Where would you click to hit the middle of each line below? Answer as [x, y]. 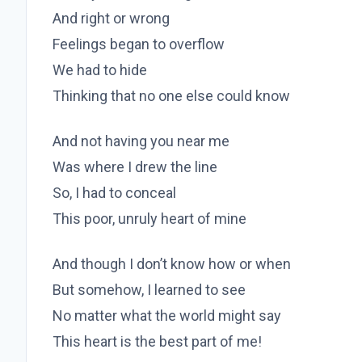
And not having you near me [141, 141]
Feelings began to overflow [139, 44]
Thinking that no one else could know [171, 96]
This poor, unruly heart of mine [149, 219]
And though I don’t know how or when [172, 264]
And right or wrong [111, 19]
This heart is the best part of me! [157, 342]
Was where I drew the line [135, 167]
